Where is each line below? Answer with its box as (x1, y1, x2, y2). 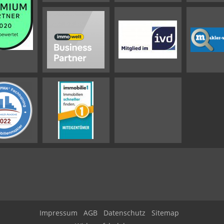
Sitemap (151, 208, 179, 217)
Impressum (39, 208, 77, 217)
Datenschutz (103, 208, 145, 217)
